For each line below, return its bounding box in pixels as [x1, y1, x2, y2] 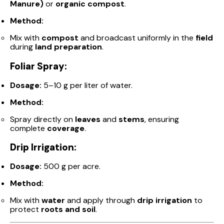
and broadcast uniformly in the [78, 32, 195, 43]
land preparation [35, 41, 102, 52]
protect [10, 204, 41, 215]
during [10, 41, 35, 52]
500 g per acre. [41, 161, 100, 172]
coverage [47, 122, 84, 133]
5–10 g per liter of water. [41, 79, 132, 90]
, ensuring [144, 113, 179, 124]
